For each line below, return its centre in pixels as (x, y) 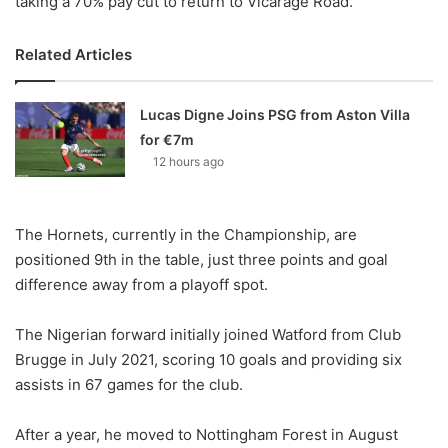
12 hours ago (189, 162)
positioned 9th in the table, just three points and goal (201, 260)
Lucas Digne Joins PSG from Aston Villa (275, 115)
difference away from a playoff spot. (141, 285)
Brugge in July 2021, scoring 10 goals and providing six (208, 360)
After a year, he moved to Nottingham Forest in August (206, 435)
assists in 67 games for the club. (129, 385)
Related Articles (73, 55)
